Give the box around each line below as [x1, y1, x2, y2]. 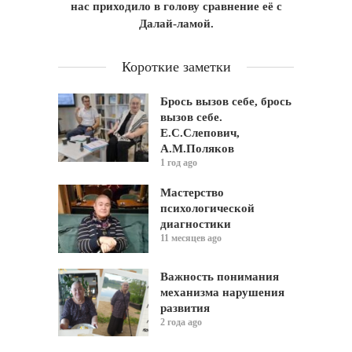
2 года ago [160, 316, 202, 328]
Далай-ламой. [138, 17, 214, 31]
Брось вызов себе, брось [160, 95, 291, 108]
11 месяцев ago [160, 233, 222, 244]
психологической [160, 202, 255, 215]
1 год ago [160, 157, 197, 169]
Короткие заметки [121, 59, 231, 75]
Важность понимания [160, 269, 279, 283]
